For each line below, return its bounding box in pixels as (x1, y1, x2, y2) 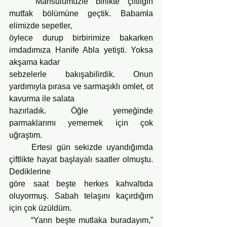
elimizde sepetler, (9, 21, 72, 30)
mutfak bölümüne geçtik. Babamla (9, 9, 153, 18)
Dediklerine (9, 167, 51, 176)
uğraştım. (9, 130, 42, 139)
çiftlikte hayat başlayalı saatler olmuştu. (9, 155, 153, 164)
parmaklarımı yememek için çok (9, 118, 153, 127)
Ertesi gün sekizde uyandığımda (9, 142, 32, 152)
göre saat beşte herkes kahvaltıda (9, 179, 153, 188)
